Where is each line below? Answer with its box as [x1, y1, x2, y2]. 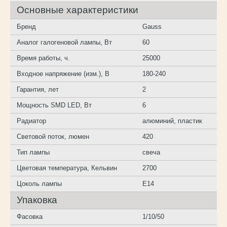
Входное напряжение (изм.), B [17, 69, 110, 78]
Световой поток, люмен [17, 132, 90, 140]
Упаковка [17, 194, 58, 205]
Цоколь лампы [17, 179, 62, 187]
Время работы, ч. [17, 54, 70, 62]
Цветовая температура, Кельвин [17, 164, 118, 172]
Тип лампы [17, 148, 50, 156]
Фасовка [17, 212, 43, 220]
